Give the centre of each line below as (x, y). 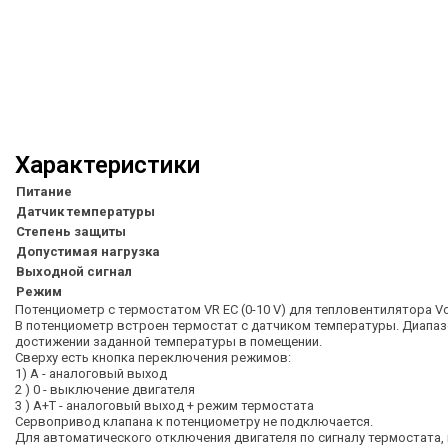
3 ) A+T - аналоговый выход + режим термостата (164, 405)
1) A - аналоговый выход (91, 373)
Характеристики (107, 165)
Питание (44, 191)
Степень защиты (71, 231)
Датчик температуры (85, 211)
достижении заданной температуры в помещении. (170, 341)
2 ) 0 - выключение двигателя (105, 389)
